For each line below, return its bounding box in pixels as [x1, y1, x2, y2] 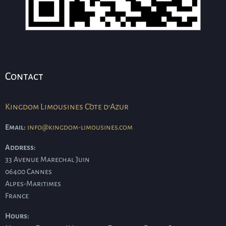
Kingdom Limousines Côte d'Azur [5, 102, 129, 112]
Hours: [5, 212, 29, 220]
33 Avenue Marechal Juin [5, 155, 90, 164]
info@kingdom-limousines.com [27, 123, 133, 132]
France [5, 192, 29, 200]
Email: [5, 123, 26, 132]
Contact [5, 71, 43, 82]
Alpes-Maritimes [5, 180, 61, 188]
